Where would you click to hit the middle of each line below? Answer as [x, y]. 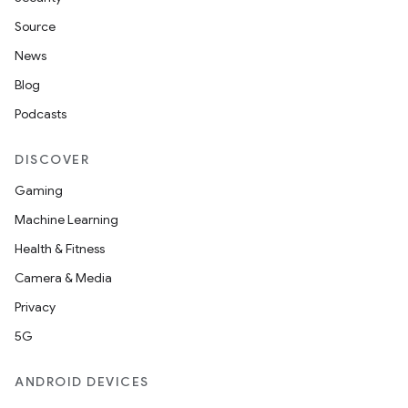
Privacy [35, 307]
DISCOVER [52, 159]
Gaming [39, 190]
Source [35, 26]
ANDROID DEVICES [82, 382]
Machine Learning [66, 219]
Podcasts [41, 114]
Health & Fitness [60, 249]
